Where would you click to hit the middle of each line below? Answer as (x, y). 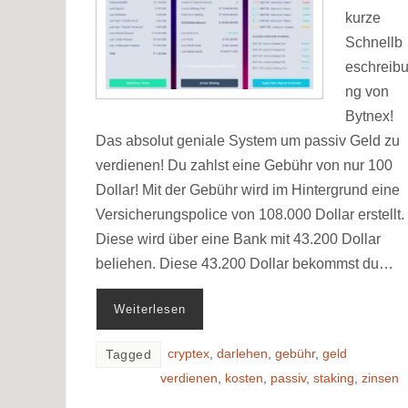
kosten (244, 378)
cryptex (189, 353)
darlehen (242, 353)
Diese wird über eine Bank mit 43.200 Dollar (238, 239)
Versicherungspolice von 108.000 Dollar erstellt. (250, 214)
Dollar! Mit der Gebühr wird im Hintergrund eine (248, 189)
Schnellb (374, 42)
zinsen (380, 378)
